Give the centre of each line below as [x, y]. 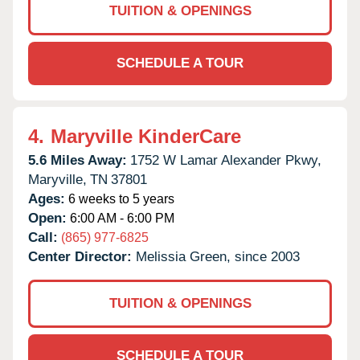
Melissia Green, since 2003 [218, 256]
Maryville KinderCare [146, 136]
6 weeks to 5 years [120, 198]
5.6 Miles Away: [78, 160]
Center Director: [82, 256]
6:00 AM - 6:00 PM [121, 218]
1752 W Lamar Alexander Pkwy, [226, 160]
